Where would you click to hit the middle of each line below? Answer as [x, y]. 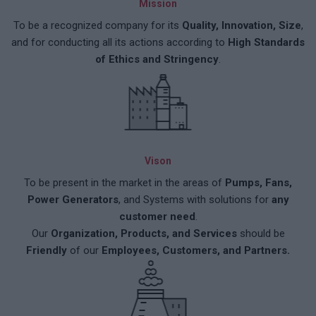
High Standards [266, 42]
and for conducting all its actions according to [120, 42]
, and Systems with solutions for [195, 200]
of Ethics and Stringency [157, 59]
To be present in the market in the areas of [124, 183]
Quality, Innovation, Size [241, 25]
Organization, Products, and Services [144, 233]
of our [84, 250]
